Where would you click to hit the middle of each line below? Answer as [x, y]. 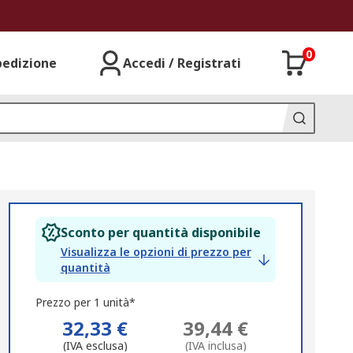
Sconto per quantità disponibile [160, 232]
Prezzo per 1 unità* [85, 302]
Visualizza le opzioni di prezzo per [156, 252]
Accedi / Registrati [182, 63]
